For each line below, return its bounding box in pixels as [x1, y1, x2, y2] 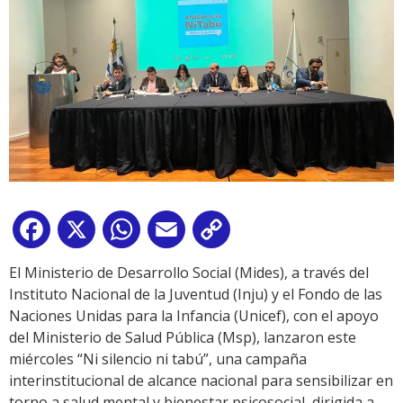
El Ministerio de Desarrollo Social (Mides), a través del [9, 262, 369, 282]
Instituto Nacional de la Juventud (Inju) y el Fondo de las [9, 283, 382, 304]
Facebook [54, 222, 119, 243]
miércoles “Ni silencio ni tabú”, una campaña [9, 348, 307, 369]
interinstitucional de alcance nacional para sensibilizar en [9, 370, 393, 390]
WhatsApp [144, 222, 214, 243]
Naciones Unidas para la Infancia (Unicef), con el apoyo [9, 305, 379, 326]
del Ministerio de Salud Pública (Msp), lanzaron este [9, 327, 356, 347]
